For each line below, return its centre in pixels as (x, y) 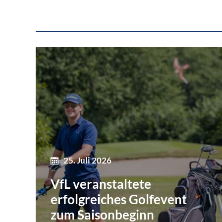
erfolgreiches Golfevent (119, 199)
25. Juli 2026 (87, 160)
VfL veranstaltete (101, 184)
